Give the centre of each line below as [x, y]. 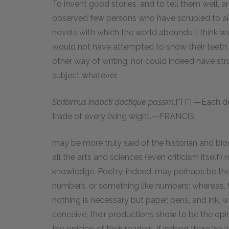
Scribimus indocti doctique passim [113, 102]
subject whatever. [85, 75]
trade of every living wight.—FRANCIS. [124, 116]
